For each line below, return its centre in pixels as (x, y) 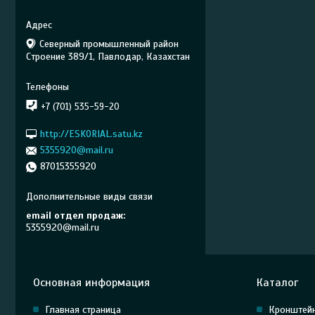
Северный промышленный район (109, 44)
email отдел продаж (75, 216)
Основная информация (91, 283)
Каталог (277, 283)
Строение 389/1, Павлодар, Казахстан (108, 57)
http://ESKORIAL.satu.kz (91, 134)
